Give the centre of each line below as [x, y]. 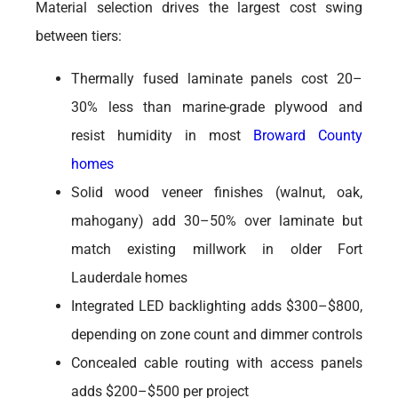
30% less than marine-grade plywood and [217, 107]
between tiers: [79, 36]
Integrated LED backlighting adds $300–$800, [217, 306]
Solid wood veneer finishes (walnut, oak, [217, 192]
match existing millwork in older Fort [217, 249]
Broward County [308, 135]
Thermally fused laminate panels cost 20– [217, 79]
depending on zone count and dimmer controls [217, 334]
